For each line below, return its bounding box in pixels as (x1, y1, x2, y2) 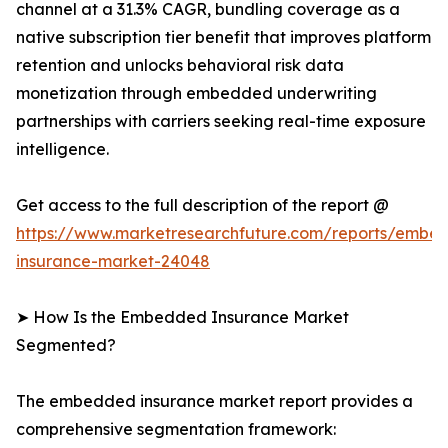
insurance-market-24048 (16, 251, 210, 272)
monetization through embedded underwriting (16, 83, 377, 104)
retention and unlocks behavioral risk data (16, 55, 344, 76)
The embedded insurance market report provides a (16, 391, 413, 412)
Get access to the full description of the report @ (16, 195, 389, 216)
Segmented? (16, 335, 116, 356)
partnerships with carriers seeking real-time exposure (16, 111, 426, 132)
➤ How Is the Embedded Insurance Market (16, 307, 349, 328)
